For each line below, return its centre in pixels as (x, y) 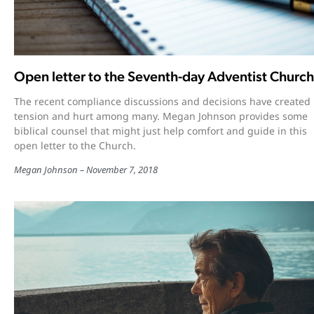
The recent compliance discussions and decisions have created (162, 101)
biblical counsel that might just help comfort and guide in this (161, 130)
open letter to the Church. (75, 145)
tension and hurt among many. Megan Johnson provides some (161, 116)
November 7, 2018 (122, 169)
